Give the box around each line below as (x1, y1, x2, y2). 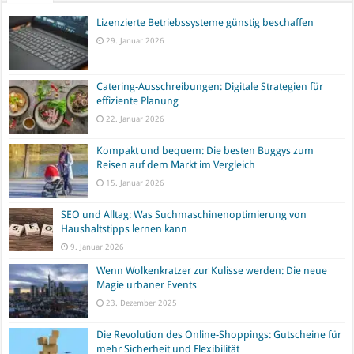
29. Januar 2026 (106, 35, 165, 45)
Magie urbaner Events (96, 279, 198, 292)
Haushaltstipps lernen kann (61, 223, 188, 235)
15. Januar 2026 (106, 178, 165, 187)
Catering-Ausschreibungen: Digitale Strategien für (96, 80, 324, 92)
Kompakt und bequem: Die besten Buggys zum (96, 145, 314, 156)
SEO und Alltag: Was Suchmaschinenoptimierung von (61, 209, 307, 221)
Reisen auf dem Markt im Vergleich (96, 159, 256, 171)
